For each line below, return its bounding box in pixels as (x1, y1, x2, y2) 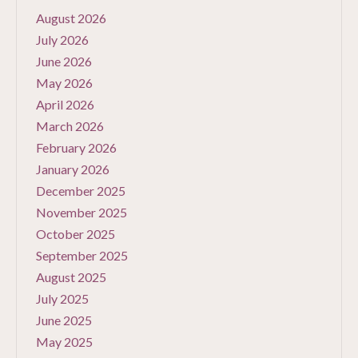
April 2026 (36, 97, 94, 113)
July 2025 (36, 291, 89, 307)
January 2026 (36, 161, 109, 177)
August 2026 (36, 10, 106, 26)
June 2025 (36, 312, 92, 328)
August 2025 (36, 269, 106, 285)
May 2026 (36, 75, 93, 91)
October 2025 (36, 226, 115, 242)
